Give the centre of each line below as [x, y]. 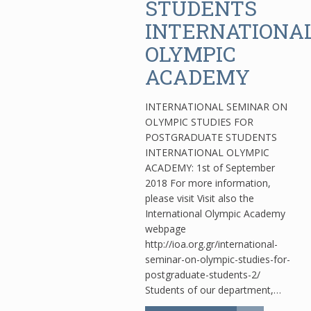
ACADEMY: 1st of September [210, 168]
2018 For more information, [208, 183]
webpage [166, 229]
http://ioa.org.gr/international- [211, 244]
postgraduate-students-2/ [203, 275]
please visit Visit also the [200, 198]
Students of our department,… [213, 290]
